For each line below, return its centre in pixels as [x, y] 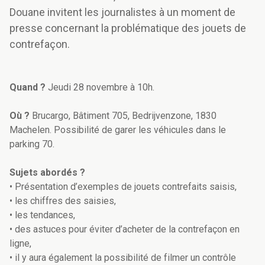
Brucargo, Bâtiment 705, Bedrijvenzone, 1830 [123, 116]
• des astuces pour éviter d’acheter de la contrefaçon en [125, 230]
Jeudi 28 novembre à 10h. [100, 88]
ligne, [20, 244]
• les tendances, [42, 215]
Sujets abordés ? [47, 173]
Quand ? [28, 88]
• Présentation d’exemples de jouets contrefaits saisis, [123, 187]
